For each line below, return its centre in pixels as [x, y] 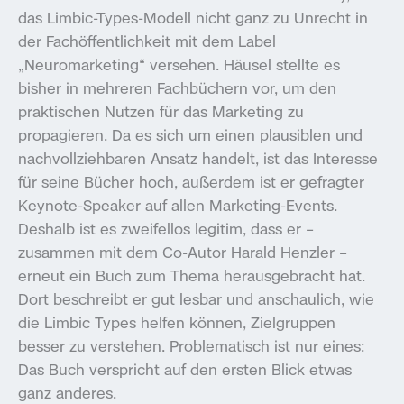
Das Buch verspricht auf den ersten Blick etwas [185, 369]
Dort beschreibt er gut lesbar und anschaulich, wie [196, 298]
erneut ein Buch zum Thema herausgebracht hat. [192, 275]
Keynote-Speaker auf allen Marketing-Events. [178, 205]
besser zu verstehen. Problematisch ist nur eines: [191, 345]
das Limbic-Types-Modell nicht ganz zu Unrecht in [193, 17]
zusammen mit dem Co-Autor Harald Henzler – [183, 252]
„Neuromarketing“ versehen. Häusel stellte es [179, 64]
